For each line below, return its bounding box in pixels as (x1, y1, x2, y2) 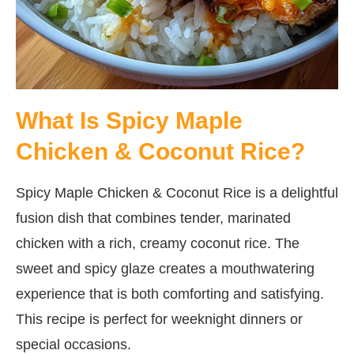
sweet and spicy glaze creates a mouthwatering (16, 260, 314, 277)
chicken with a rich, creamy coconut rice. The (16, 235, 299, 251)
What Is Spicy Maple (16, 107, 243, 134)
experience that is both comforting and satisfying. (16, 285, 324, 302)
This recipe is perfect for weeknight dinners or (16, 311, 303, 327)
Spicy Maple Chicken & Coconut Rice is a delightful (16, 184, 338, 201)
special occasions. (16, 336, 131, 352)
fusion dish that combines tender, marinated (16, 209, 291, 226)
